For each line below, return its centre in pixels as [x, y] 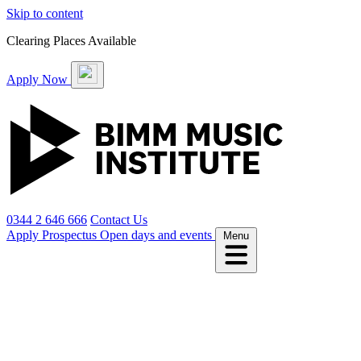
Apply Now [39, 79]
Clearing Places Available [71, 41]
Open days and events [158, 235]
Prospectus [71, 235]
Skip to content [45, 13]
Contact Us [119, 220]
